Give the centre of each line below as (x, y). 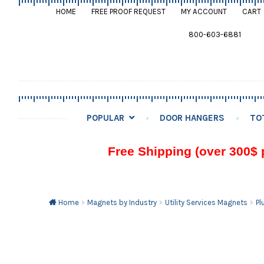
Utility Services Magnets (206, 203)
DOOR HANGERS (192, 118)
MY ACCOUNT (204, 12)
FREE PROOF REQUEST (128, 12)
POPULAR (106, 118)
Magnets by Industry (122, 203)
